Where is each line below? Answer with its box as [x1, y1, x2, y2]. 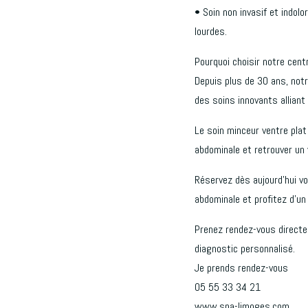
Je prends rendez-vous [194, 260, 288, 275]
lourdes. [194, 23, 227, 38]
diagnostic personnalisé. [194, 241, 295, 256]
